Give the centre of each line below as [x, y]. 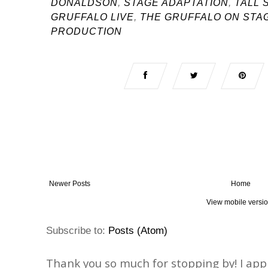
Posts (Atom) [138, 231]
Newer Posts [70, 184]
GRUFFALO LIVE [92, 17]
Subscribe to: [77, 231]
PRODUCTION [86, 32]
